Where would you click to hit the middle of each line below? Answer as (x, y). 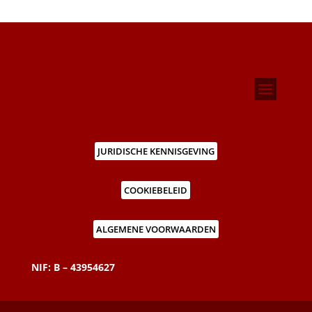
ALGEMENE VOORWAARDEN (156, 229)
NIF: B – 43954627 (73, 267)
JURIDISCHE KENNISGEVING (156, 151)
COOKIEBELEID (156, 190)
